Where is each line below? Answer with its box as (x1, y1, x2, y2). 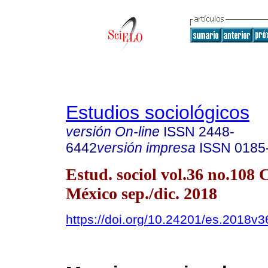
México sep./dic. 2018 (66, 184, 217, 203)
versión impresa (97, 140, 196, 156)
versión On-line (66, 124, 160, 139)
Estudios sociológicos (66, 102, 249, 123)
